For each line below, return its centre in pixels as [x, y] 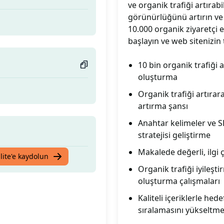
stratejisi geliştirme [174, 135]
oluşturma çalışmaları [179, 181]
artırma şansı [163, 106]
